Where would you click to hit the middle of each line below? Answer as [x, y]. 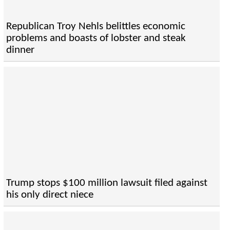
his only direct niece [50, 195]
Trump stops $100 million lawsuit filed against [107, 183]
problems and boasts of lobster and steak [96, 39]
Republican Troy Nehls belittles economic [95, 27]
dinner [20, 50]
